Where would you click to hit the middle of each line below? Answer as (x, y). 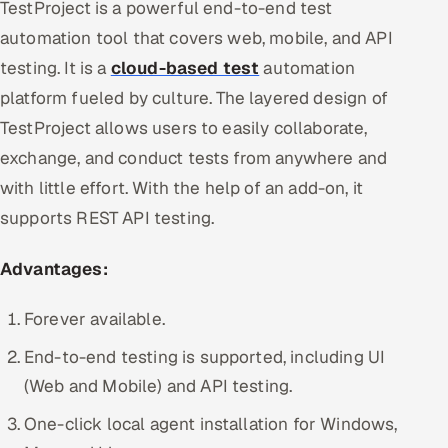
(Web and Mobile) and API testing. (158, 386)
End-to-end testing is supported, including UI (205, 357)
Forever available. (94, 319)
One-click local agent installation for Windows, (211, 424)
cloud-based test (185, 67)
